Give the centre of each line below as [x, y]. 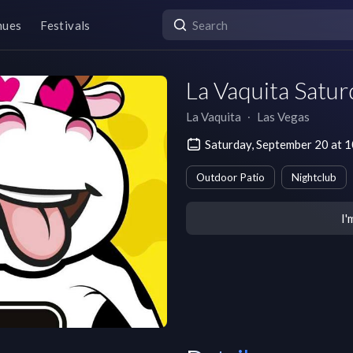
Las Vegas [283, 117]
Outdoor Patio [230, 177]
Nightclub [314, 177]
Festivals [65, 25]
